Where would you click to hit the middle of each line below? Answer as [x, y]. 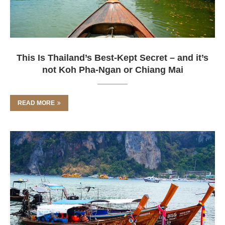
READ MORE [36, 103]
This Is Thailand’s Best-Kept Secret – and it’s [113, 58]
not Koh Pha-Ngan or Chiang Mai [113, 70]
